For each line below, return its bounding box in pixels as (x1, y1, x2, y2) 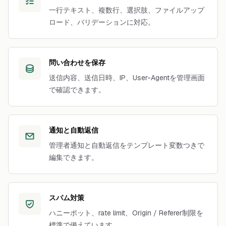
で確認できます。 (49, 85, 105, 94)
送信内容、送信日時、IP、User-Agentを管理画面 (49, 73, 205, 82)
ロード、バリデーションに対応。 (49, 18, 155, 27)
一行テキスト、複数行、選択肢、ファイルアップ (49, 6, 204, 15)
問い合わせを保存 (49, 58, 105, 67)
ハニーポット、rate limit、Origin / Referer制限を (49, 208, 203, 217)
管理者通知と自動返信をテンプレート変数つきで (49, 141, 204, 150)
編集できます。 (49, 153, 98, 162)
